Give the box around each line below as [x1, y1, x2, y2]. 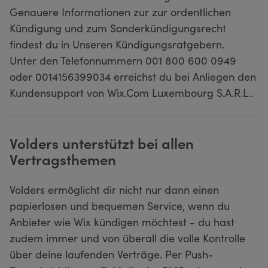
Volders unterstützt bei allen [10, 132, 194, 153]
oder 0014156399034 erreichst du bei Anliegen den [10, 68, 256, 84]
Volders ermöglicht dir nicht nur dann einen [10, 181, 219, 197]
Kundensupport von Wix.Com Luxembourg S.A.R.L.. [10, 84, 253, 100]
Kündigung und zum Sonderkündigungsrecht [10, 20, 226, 35]
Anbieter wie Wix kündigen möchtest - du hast [10, 214, 234, 229]
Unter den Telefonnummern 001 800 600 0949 [10, 52, 236, 68]
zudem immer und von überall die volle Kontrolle [10, 230, 245, 245]
